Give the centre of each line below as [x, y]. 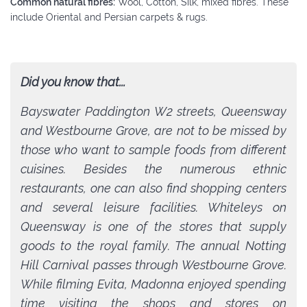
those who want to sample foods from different [153, 149]
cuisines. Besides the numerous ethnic [153, 169]
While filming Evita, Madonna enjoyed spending [153, 284]
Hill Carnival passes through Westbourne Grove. [153, 265]
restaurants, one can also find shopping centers [153, 188]
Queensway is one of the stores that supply [153, 226]
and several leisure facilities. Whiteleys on [153, 207]
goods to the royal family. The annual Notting [153, 245]
